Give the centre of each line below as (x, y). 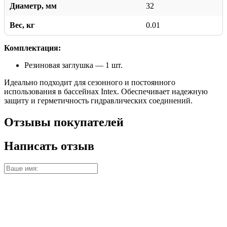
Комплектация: (32, 48)
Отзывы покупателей (64, 122)
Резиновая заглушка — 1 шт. (73, 65)
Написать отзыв (49, 146)
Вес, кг (22, 25)
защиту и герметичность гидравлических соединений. (98, 101)
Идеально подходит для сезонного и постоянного (90, 83)
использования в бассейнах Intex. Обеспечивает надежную (106, 92)
